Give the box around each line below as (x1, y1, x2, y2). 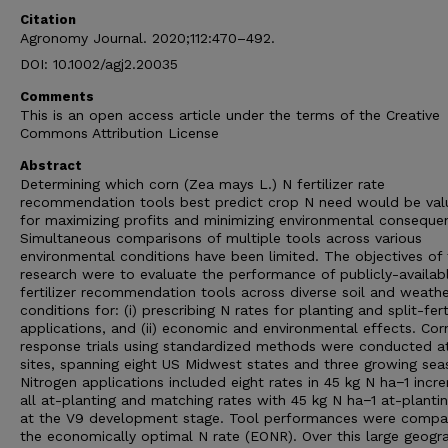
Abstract (20, 158, 82, 173)
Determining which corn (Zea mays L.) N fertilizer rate (20, 176, 385, 192)
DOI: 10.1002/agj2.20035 (20, 56, 178, 72)
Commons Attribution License (20, 125, 219, 141)
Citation (20, 12, 76, 27)
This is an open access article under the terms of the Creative (20, 107, 440, 123)
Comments (20, 89, 94, 104)
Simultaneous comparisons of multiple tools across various (20, 230, 422, 246)
